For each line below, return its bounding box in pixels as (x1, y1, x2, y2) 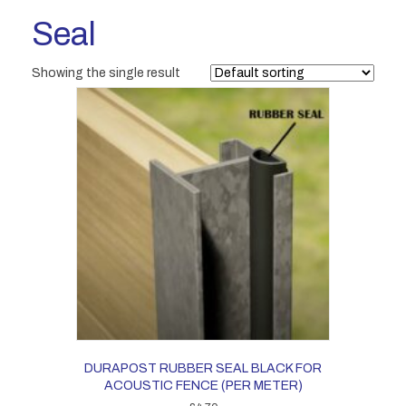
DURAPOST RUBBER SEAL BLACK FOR (84, 362, 322, 375)
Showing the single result (32, 66, 180, 80)
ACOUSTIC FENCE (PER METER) (103, 379, 303, 392)
